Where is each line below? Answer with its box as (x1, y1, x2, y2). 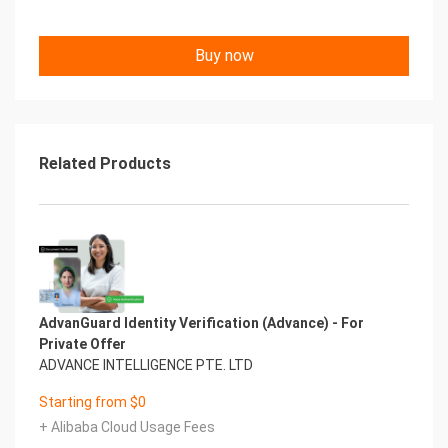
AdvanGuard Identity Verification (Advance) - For (39, 315, 364, 331)
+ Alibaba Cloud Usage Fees (39, 419, 215, 435)
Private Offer (39, 336, 126, 352)
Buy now (194, 46, 254, 65)
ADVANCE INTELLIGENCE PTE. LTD (39, 357, 253, 373)
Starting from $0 (39, 394, 146, 410)
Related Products (39, 154, 171, 173)
